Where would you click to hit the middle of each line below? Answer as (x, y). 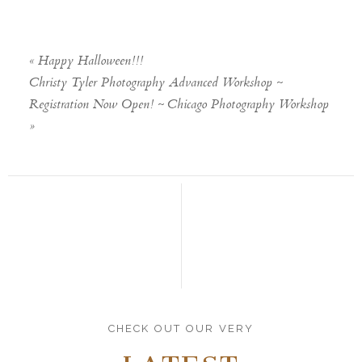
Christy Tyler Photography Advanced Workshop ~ (156, 83)
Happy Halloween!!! (91, 61)
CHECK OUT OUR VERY (181, 328)
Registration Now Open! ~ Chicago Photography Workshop (179, 105)
